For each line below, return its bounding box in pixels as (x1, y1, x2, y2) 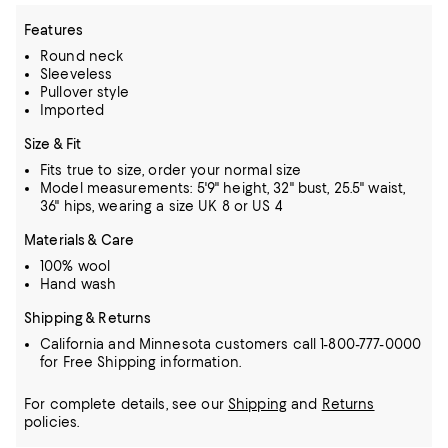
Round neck (40, 48, 124, 64)
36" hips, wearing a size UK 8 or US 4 (40, 198, 282, 214)
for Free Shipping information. (40, 354, 241, 370)
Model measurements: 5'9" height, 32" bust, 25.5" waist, (40, 180, 406, 196)
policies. (24, 414, 80, 430)
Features (24, 22, 84, 38)
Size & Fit (24, 136, 82, 152)
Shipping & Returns (24, 310, 152, 326)
